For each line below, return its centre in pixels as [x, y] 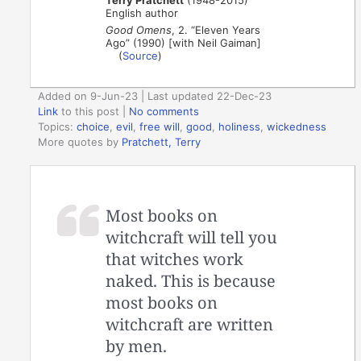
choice [93, 127]
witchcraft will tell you [192, 237]
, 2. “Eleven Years [216, 29]
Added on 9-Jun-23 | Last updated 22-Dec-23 [155, 96]
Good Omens [139, 29]
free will [160, 127]
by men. [137, 346]
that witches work [175, 259]
